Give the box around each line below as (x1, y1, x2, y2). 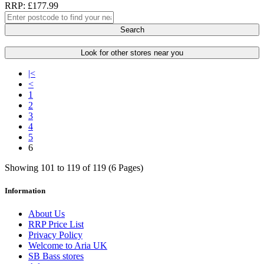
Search (120, 25, 144, 34)
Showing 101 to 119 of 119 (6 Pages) (5, 162, 143, 173)
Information (5, 186, 45, 195)
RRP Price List (28, 219, 84, 229)
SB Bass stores (28, 251, 84, 261)
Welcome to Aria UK (28, 240, 107, 250)
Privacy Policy (28, 230, 82, 240)
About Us (28, 209, 65, 219)
